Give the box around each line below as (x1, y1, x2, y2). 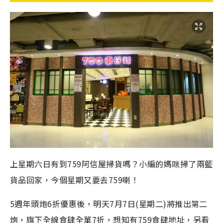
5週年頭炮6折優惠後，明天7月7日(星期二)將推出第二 (10, 197, 208, 210)
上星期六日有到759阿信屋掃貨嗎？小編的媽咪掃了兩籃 (10, 157, 213, 170)
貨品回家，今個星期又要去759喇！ (10, 173, 139, 186)
